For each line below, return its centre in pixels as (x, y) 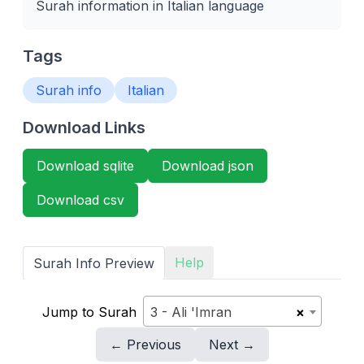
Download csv (80, 200)
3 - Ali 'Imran (191, 312)
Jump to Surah (89, 312)
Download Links (84, 128)
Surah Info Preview (94, 263)
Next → (232, 344)
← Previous (145, 344)
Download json (208, 166)
